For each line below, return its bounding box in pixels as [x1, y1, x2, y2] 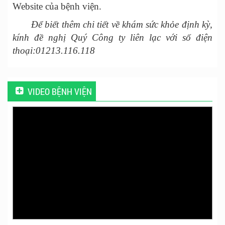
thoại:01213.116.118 [13, 45, 97, 56]
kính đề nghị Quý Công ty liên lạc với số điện [13, 32, 212, 43]
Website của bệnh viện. [13, 1, 104, 12]
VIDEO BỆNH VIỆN [28, 85, 92, 98]
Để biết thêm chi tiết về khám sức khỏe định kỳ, [28, 19, 213, 30]
